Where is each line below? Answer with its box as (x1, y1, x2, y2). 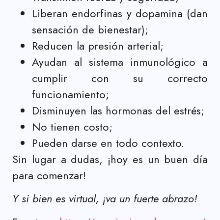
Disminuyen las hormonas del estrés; (32, 102, 204, 118)
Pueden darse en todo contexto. (32, 135, 184, 151)
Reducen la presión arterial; (32, 37, 164, 54)
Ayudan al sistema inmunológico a (32, 54, 208, 70)
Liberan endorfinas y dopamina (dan (32, 5, 208, 21)
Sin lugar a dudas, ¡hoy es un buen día (12, 151, 208, 167)
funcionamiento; (32, 86, 109, 102)
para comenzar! (12, 167, 86, 183)
